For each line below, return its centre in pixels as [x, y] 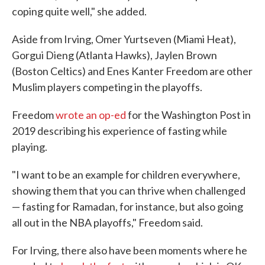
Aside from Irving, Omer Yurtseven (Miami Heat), [124, 39]
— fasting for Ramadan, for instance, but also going [127, 206]
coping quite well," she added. [79, 11]
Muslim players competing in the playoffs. [107, 87]
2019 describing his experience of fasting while [119, 131]
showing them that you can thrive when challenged [129, 190]
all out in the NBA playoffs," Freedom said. [107, 222]
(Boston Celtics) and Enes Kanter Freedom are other [132, 71]
